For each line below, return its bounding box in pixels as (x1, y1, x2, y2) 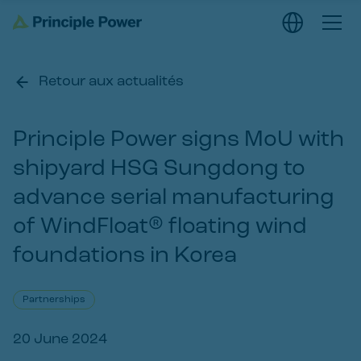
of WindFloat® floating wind (13, 216, 307, 239)
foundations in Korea (13, 245, 237, 268)
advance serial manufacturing (13, 187, 334, 210)
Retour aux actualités (39, 74, 184, 89)
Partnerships (23, 295, 85, 305)
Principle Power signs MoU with (13, 129, 344, 151)
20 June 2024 (13, 332, 107, 347)
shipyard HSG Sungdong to (13, 158, 305, 180)
